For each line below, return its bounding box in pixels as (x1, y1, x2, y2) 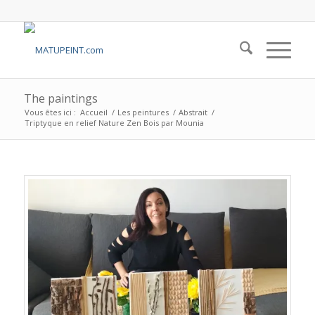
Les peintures (117, 107, 169, 117)
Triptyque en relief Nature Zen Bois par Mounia (24, 117, 204, 128)
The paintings (23, 91, 98, 106)
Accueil (79, 107, 108, 117)
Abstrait (178, 107, 207, 117)
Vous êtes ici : (24, 107, 76, 117)
